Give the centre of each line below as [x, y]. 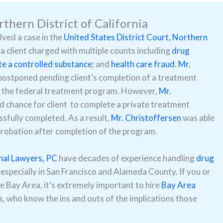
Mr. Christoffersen [146, 118]
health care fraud [143, 64]
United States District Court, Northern [136, 37]
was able [198, 118]
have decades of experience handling [127, 158]
